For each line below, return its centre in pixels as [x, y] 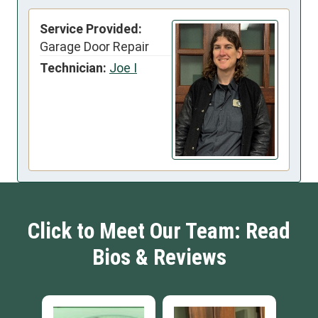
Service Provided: [91, 29]
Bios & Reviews [159, 257]
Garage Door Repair [94, 47]
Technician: [73, 68]
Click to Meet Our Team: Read [159, 231]
